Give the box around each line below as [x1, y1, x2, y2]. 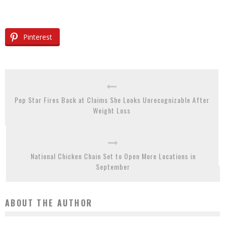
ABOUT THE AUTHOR [5, 197, 93, 209]
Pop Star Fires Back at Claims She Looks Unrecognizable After [14, 94, 209, 105]
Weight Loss [93, 105, 131, 116]
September [96, 161, 130, 172]
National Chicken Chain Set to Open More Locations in [30, 151, 196, 161]
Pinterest [23, 32, 52, 42]
